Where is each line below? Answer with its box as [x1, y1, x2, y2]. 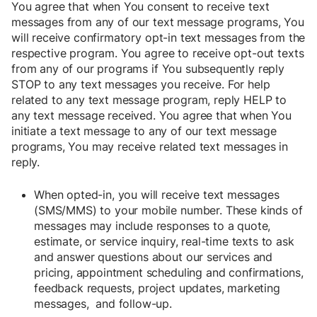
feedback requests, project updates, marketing [34, 281, 280, 296]
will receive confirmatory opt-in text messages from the [11, 30, 306, 45]
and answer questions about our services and [34, 250, 273, 265]
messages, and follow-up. [34, 296, 172, 311]
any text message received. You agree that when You [11, 108, 292, 123]
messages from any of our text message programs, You [11, 15, 304, 30]
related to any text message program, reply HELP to [11, 93, 287, 108]
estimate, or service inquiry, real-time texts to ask [34, 234, 294, 249]
